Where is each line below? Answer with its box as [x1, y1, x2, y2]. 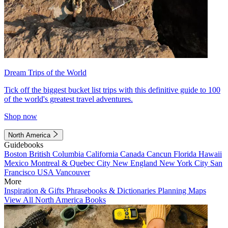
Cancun [147, 149, 174, 158]
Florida [174, 149, 198, 158]
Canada [120, 149, 147, 158]
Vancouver [55, 167, 90, 177]
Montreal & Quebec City [31, 158, 112, 167]
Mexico [4, 158, 31, 167]
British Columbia [29, 149, 86, 158]
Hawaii [198, 149, 222, 158]
